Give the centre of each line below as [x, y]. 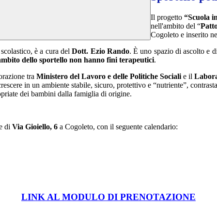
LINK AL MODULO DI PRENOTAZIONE [108, 197]
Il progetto [167, 17]
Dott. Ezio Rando [101, 51]
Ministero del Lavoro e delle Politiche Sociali [109, 77]
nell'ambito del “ [176, 26]
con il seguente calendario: [137, 127]
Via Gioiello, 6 [35, 127]
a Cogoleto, [77, 127]
